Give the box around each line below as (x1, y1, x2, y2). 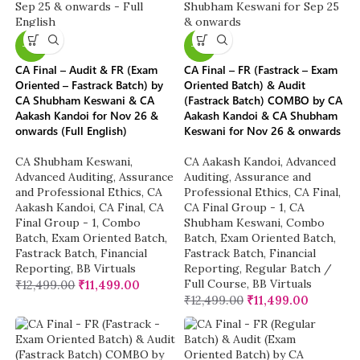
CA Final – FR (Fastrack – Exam (184, 62, 337, 78)
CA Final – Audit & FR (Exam (15, 62, 158, 78)
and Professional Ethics (15, 185, 142, 200)
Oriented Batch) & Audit (184, 77, 305, 93)
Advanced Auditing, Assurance (15, 170, 174, 185)
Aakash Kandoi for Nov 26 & (15, 108, 159, 124)
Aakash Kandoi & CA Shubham (184, 108, 337, 124)
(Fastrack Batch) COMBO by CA (184, 92, 342, 108)
